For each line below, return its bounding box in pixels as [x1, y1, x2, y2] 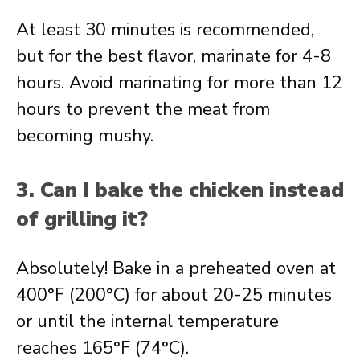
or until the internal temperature [16, 309, 279, 333]
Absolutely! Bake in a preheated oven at [16, 256, 336, 280]
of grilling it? [16, 205, 148, 233]
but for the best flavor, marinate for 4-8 [16, 44, 331, 68]
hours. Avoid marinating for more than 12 [16, 71, 342, 95]
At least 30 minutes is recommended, [16, 18, 314, 42]
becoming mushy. [16, 124, 153, 148]
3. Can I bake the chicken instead [16, 176, 344, 204]
